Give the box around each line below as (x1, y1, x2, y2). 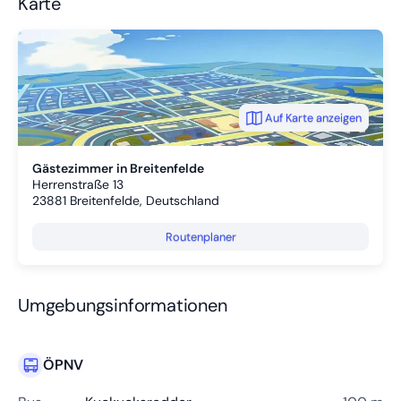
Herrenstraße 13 (32, 176, 124, 192)
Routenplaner (165, 229, 236, 244)
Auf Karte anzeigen (265, 110, 362, 125)
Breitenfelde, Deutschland (70, 192, 219, 209)
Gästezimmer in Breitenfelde (32, 160, 204, 176)
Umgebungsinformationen (18, 294, 227, 317)
